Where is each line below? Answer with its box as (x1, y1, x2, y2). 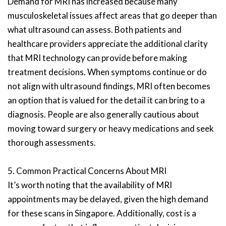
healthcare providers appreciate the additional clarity (8, 38, 208, 49)
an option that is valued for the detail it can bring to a (8, 95, 205, 105)
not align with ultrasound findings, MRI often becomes (8, 81, 210, 91)
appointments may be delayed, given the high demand (8, 194, 208, 204)
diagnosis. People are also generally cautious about (8, 109, 199, 120)
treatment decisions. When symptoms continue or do (8, 67, 207, 77)
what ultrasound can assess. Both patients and (8, 24, 182, 35)
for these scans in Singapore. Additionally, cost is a (8, 208, 196, 218)
